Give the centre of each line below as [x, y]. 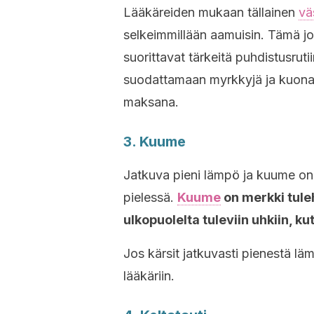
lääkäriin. [149, 276]
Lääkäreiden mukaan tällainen [211, 12]
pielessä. [150, 197]
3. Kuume [155, 142]
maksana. [151, 102]
